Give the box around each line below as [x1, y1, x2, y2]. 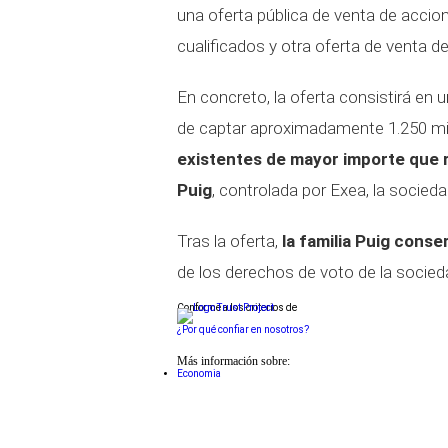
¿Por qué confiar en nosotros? [177, 324, 309, 335]
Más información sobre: [177, 355, 290, 368]
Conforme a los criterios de [177, 302, 297, 313]
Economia [177, 368, 221, 379]
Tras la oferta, [177, 231, 282, 251]
